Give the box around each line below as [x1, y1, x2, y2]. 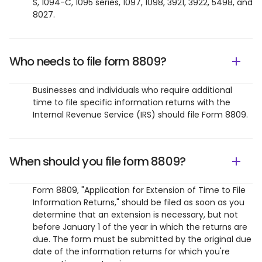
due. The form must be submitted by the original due [33, 233, 251, 245]
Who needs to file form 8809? [9, 53, 167, 70]
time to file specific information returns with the [33, 96, 230, 108]
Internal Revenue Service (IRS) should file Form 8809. [33, 109, 248, 120]
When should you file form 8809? [9, 153, 186, 170]
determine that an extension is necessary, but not [33, 209, 238, 220]
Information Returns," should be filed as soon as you [33, 196, 244, 208]
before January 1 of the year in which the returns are [33, 221, 247, 233]
